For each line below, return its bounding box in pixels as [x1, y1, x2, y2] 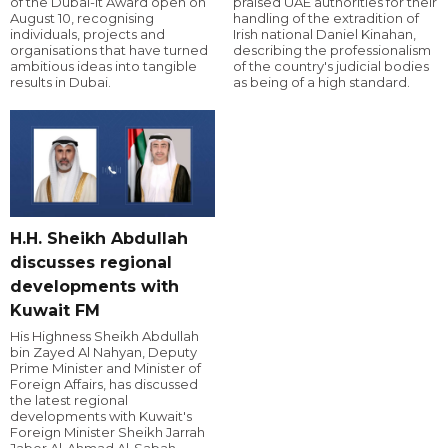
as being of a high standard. [232, 73, 410, 90]
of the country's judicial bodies [232, 57, 429, 74]
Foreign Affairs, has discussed [10, 375, 198, 392]
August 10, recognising [10, 9, 154, 26]
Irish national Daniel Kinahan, [232, 25, 416, 42]
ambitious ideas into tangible [10, 57, 197, 74]
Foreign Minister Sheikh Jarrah [10, 423, 205, 440]
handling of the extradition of [232, 9, 419, 26]
